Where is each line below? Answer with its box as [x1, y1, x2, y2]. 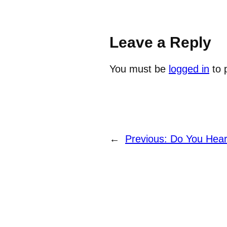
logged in [169, 63, 209, 75]
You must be [109, 63, 169, 75]
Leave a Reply [109, 34, 211, 51]
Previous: [125, 133, 170, 145]
